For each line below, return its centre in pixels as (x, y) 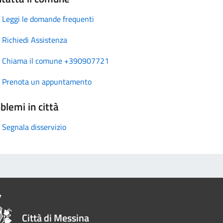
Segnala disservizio (34, 127)
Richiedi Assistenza (35, 40)
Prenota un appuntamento (47, 81)
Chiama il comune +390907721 (56, 60)
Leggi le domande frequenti (48, 19)
